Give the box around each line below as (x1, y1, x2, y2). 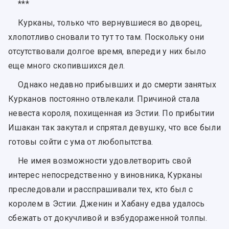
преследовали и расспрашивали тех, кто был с (8, 185, 193, 195)
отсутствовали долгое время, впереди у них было (8, 46, 206, 56)
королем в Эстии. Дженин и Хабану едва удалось (8, 199, 205, 209)
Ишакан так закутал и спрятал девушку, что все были (8, 122, 221, 132)
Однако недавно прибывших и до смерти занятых (18, 79, 217, 89)
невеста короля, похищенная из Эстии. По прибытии (8, 108, 215, 118)
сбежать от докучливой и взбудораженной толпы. (8, 213, 208, 223)
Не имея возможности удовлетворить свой (18, 156, 191, 166)
